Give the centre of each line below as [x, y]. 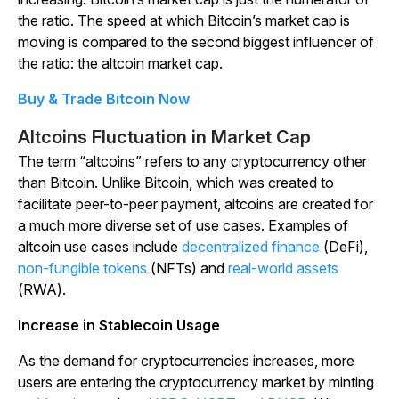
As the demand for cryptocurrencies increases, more [186, 361]
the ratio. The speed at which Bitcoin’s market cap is [184, 21]
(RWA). [42, 290]
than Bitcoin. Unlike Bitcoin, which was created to [176, 183]
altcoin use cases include [100, 247]
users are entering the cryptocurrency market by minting [196, 383]
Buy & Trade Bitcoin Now [104, 99]
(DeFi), [344, 247]
